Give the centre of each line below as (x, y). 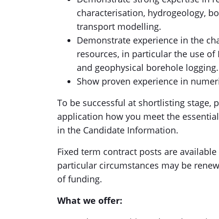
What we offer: (90, 200)
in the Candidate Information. (118, 130)
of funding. (80, 179)
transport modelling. (119, 26)
